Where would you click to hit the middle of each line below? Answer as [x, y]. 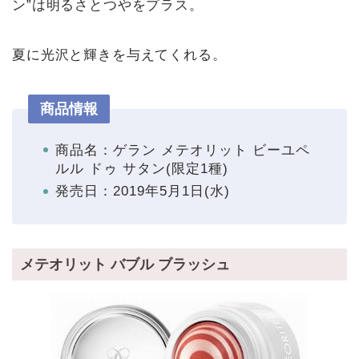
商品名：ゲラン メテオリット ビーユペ [183, 150]
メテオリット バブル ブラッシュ [125, 264]
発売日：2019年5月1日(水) [143, 192]
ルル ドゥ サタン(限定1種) [142, 168]
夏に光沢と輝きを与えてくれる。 [119, 54]
